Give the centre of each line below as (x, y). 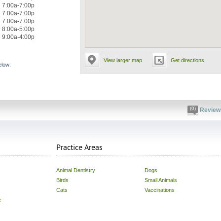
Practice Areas (79, 147)
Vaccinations (160, 190)
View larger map (123, 60)
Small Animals (161, 180)
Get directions (187, 60)
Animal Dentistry (76, 170)
